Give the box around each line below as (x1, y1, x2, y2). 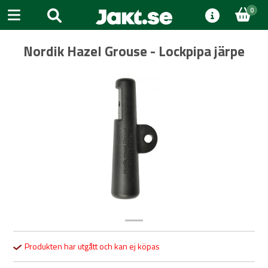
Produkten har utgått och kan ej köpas (22, 240, 160, 252)
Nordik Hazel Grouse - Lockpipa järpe (23, 41, 245, 62)
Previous (30, 137, 62, 150)
